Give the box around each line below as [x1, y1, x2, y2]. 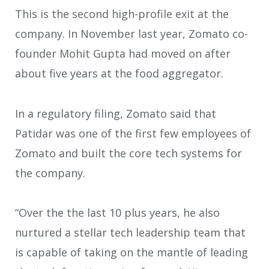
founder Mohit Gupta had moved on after [15, 46, 231, 61]
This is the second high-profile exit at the [15, 7, 229, 22]
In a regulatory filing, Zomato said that [15, 106, 216, 121]
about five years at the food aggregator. [15, 66, 223, 81]
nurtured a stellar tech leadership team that [15, 225, 246, 240]
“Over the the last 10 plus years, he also [15, 205, 220, 220]
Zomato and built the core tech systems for [15, 145, 242, 160]
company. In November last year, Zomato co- [15, 26, 248, 41]
